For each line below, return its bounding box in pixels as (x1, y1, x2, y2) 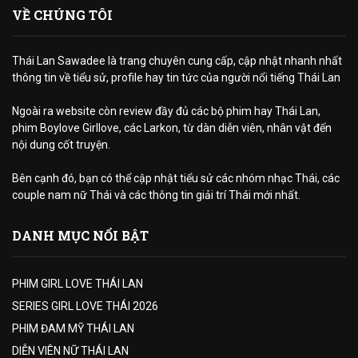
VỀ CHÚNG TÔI (12, 6, 113, 23)
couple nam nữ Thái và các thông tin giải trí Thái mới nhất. (12, 189, 300, 201)
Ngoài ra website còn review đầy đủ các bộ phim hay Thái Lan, (12, 105, 320, 117)
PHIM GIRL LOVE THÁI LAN (12, 277, 143, 290)
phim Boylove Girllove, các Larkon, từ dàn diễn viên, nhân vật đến (12, 121, 332, 134)
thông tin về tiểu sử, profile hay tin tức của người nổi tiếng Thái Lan (12, 71, 340, 84)
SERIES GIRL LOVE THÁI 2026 (12, 300, 158, 312)
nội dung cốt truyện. (12, 138, 110, 151)
